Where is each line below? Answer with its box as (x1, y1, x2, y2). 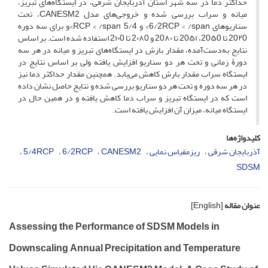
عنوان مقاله (224, 197, 260, 214)
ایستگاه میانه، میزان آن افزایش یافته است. (112, 101, 247, 118)
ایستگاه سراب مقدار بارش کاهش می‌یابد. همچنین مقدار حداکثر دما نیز (18, 65, 247, 82)
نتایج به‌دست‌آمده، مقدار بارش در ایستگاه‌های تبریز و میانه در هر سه (18, 41, 247, 58)
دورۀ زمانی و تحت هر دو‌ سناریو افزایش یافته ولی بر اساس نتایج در (18, 53, 247, 70)
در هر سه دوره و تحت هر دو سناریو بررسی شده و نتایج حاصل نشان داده (18, 77, 247, 94)
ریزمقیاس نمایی (150, 143, 200, 160)
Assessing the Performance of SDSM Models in (9, 217, 220, 236)
